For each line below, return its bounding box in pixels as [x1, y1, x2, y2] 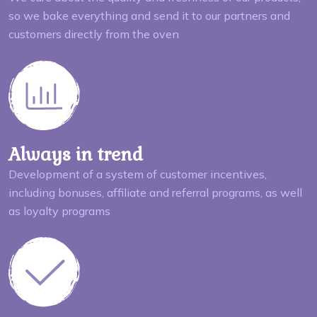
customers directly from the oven [8, 26, 179, 41]
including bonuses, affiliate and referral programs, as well [8, 185, 302, 200]
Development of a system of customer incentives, [8, 166, 267, 181]
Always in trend [8, 142, 143, 166]
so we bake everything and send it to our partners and [8, 8, 290, 23]
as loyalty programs [8, 203, 110, 218]
